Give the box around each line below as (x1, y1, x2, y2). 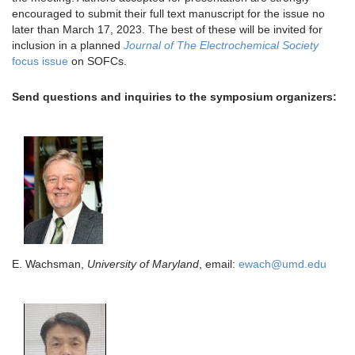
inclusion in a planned (12, 38, 124, 52)
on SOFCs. (68, 54, 127, 67)
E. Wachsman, (12, 257, 87, 270)
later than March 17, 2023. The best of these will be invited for (12, 22, 323, 36)
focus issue (12, 54, 68, 67)
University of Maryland (87, 257, 199, 270)
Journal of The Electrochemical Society (124, 38, 319, 52)
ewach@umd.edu (239, 257, 326, 270)
